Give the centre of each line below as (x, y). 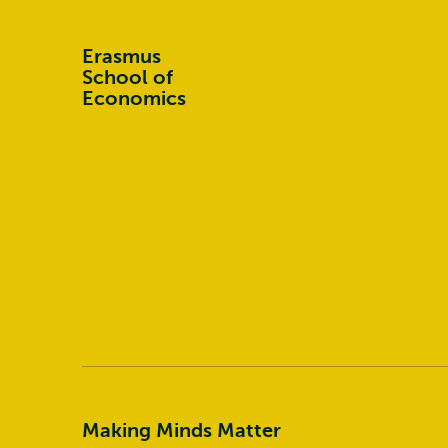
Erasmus (121, 56)
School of (127, 77)
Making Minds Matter (181, 430)
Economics (134, 98)
